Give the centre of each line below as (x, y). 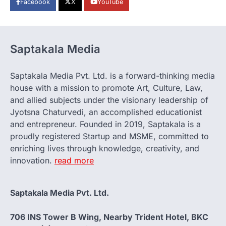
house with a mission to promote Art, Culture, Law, (106, 88)
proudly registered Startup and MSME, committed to (109, 136)
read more (74, 160)
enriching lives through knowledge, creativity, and (105, 148)
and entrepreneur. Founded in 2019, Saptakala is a (105, 124)
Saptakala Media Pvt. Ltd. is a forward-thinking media (112, 75)
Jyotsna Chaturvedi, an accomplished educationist (106, 112)
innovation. (32, 160)
